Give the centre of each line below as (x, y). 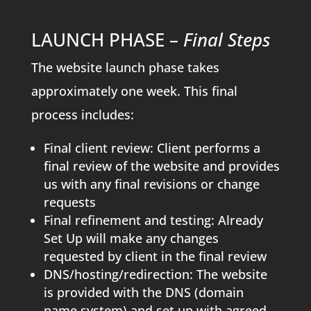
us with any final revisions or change (151, 184)
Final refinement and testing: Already (153, 220)
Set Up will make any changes (131, 238)
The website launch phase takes (125, 67)
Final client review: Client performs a (152, 148)
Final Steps (226, 39)
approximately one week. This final (134, 91)
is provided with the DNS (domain (143, 292)
